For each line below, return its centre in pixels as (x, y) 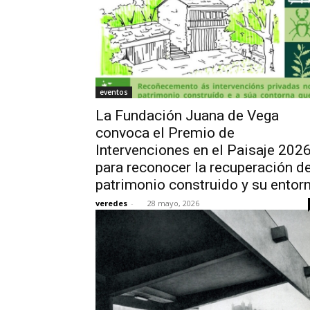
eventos (114, 92)
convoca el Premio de (165, 133)
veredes (111, 203)
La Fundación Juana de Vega (187, 116)
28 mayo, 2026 (173, 203)
